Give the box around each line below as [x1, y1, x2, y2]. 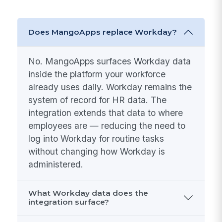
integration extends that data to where [28, 108, 183, 118]
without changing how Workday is [28, 146, 166, 157]
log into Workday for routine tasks [28, 133, 165, 144]
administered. [28, 159, 84, 170]
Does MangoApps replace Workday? [28, 27, 177, 37]
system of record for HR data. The [28, 95, 167, 106]
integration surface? [28, 197, 110, 207]
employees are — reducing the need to [28, 120, 186, 131]
